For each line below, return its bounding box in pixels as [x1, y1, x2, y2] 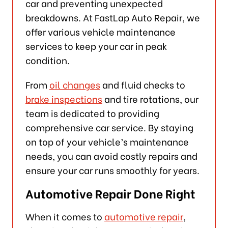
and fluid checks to [100, 77, 185, 91]
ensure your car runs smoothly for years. [25, 162, 199, 177]
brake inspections [25, 91, 102, 105]
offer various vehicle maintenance [25, 24, 176, 38]
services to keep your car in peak [25, 38, 167, 52]
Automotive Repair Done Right [25, 184, 195, 202]
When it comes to [25, 209, 104, 223]
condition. [25, 52, 70, 67]
